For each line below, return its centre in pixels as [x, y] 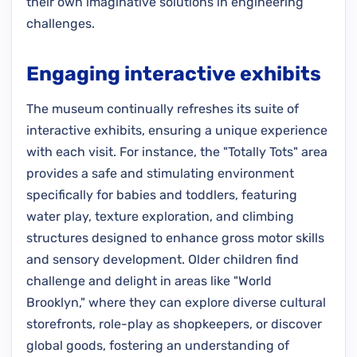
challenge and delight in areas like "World [149, 280]
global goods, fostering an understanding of [158, 345]
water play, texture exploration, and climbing [160, 216]
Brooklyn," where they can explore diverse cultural [176, 302]
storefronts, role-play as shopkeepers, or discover [174, 324]
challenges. [61, 23]
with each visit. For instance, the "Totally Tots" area [177, 151]
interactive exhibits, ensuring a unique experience [177, 130]
